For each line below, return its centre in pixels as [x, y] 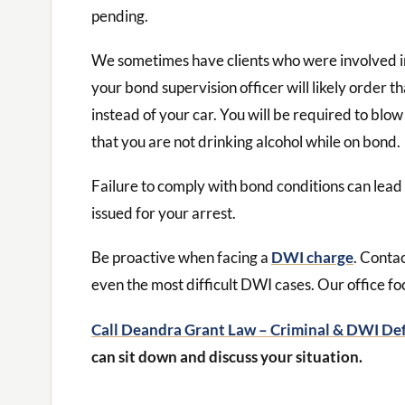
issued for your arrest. [164, 213]
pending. [120, 15]
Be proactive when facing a [181, 258]
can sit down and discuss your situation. [227, 356]
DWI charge [312, 258]
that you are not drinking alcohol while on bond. [246, 142]
